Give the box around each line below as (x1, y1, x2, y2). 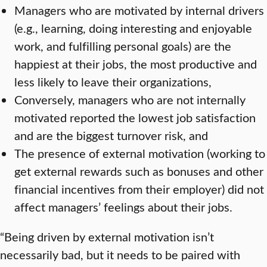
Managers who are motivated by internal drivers (14, 2, 264, 18)
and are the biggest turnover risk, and (14, 127, 208, 143)
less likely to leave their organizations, (14, 73, 212, 89)
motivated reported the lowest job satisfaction (14, 109, 256, 125)
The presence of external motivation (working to (14, 145, 265, 161)
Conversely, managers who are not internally (14, 91, 246, 107)
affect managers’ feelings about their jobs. (14, 198, 232, 215)
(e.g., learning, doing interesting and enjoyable (14, 20, 252, 36)
